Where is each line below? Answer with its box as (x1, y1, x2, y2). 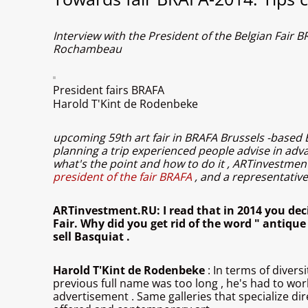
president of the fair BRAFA (53, 169, 195, 185)
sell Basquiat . (53, 229, 130, 245)
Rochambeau (53, 41, 122, 57)
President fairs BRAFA (53, 82, 164, 98)
